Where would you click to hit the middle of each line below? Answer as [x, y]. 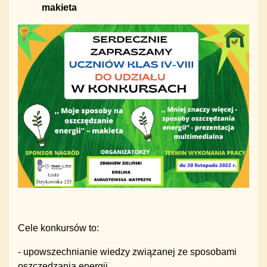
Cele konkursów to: [58, 228]
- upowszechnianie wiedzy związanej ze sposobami [127, 252]
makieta [59, 7]
